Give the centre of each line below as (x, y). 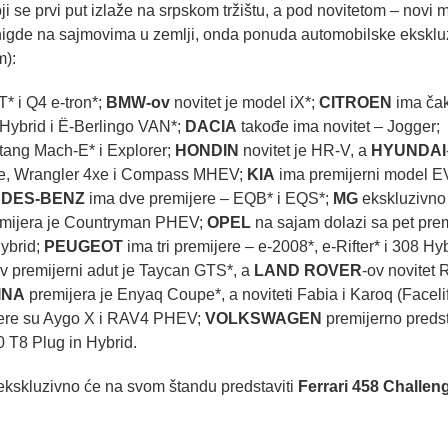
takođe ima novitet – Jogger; (338, 127)
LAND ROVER (308, 271)
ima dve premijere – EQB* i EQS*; (209, 199)
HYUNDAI (408, 151)
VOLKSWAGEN (263, 319)
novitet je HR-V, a (305, 151)
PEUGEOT (83, 247)
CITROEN (355, 103)
